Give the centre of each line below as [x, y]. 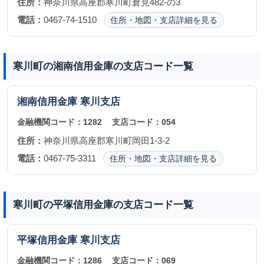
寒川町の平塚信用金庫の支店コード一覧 [103, 204]
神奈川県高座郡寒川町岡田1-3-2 [107, 141]
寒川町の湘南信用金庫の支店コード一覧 [103, 66]
